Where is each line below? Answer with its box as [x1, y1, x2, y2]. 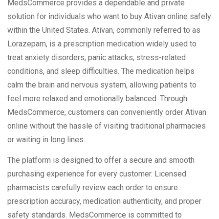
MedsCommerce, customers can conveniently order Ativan [7, 108, 206, 117]
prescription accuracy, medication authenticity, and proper [7, 197, 201, 206]
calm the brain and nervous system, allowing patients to [7, 80, 197, 90]
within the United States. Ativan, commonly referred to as [7, 25, 200, 35]
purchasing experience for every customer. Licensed [7, 169, 186, 179]
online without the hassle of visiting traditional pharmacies [7, 121, 206, 131]
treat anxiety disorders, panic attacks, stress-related [7, 53, 186, 63]
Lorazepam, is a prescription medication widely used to [7, 39, 197, 49]
